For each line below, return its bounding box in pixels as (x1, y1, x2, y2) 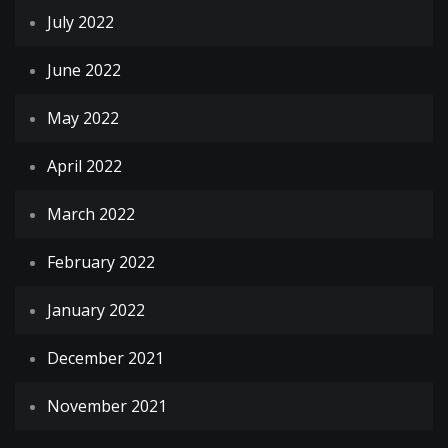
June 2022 (47, 59, 121, 82)
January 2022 (47, 299, 145, 322)
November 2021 (47, 395, 167, 418)
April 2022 (47, 155, 122, 178)
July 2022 (47, 11, 114, 34)
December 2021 (47, 347, 164, 370)
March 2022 (47, 203, 135, 226)
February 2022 (47, 251, 155, 274)
